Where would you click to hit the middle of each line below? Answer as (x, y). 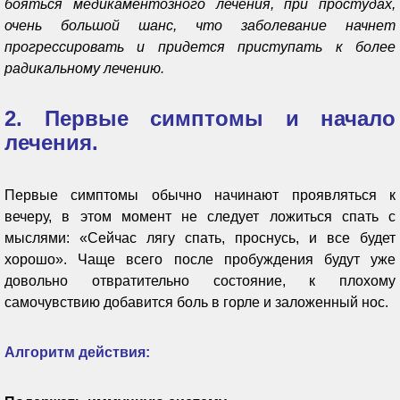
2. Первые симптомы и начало (200, 118)
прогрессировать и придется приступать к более (200, 46)
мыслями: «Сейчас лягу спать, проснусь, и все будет (200, 237)
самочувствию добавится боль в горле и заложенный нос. (196, 302)
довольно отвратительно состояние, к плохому (200, 280)
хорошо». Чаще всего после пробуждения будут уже (200, 259)
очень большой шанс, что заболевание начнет (200, 25)
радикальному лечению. (84, 68)
